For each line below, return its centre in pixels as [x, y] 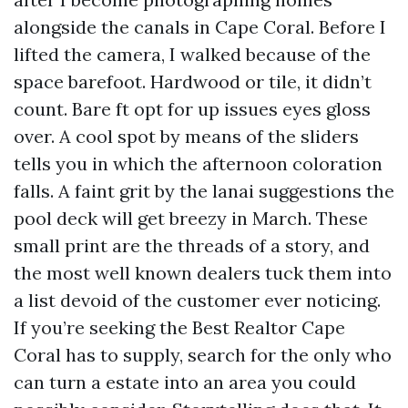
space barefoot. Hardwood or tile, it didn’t [193, 82]
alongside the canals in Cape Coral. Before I [200, 27]
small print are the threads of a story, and [192, 245]
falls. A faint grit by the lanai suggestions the [204, 191]
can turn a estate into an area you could [185, 382]
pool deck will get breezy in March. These [191, 218]
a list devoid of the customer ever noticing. [197, 300]
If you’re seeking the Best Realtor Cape [179, 327]
